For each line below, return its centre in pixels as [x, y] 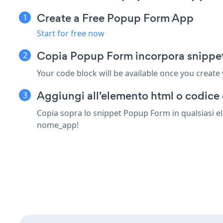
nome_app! [58, 125]
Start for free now [71, 33]
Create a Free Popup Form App [115, 18]
